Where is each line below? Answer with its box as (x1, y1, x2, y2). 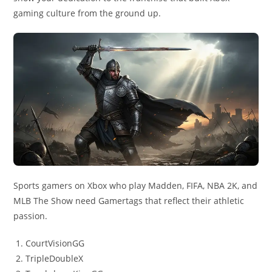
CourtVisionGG (25, 237, 85, 250)
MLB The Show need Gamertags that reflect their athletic (13, 195, 245, 207)
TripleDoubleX (25, 253, 84, 265)
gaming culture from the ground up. (13, 7, 161, 19)
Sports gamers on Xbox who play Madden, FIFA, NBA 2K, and (13, 180, 258, 192)
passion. (13, 210, 48, 222)
